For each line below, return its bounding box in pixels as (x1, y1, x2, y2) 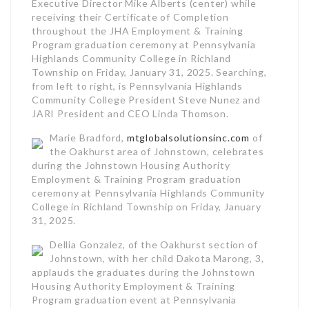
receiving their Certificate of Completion (32, 10, 229, 23)
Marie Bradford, (50, 131, 127, 143)
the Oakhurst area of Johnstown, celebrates (50, 145, 264, 157)
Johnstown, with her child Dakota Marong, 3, (50, 252, 264, 264)
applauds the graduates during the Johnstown (32, 266, 255, 278)
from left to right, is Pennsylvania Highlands (32, 79, 243, 92)
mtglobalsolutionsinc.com (126, 131, 250, 143)
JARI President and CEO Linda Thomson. (32, 107, 229, 119)
